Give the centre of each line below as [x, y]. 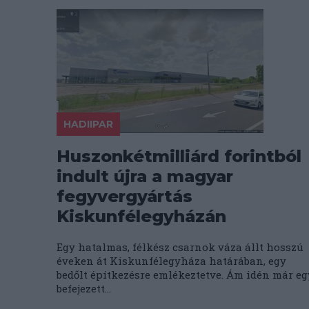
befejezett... [84, 288]
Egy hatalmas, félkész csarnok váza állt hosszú [180, 247]
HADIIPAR [88, 124]
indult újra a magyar [145, 176]
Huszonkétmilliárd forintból [179, 156]
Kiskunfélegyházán [141, 216]
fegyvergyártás [124, 196]
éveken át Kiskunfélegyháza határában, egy [171, 261]
